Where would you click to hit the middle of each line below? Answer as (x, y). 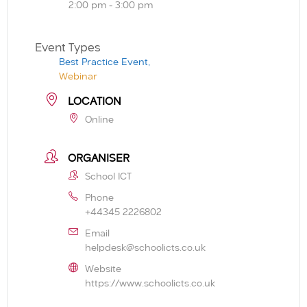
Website (103, 270)
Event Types (68, 48)
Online (99, 120)
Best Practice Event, (105, 62)
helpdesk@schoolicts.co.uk (145, 248)
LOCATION (95, 102)
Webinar (78, 76)
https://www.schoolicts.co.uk (150, 284)
